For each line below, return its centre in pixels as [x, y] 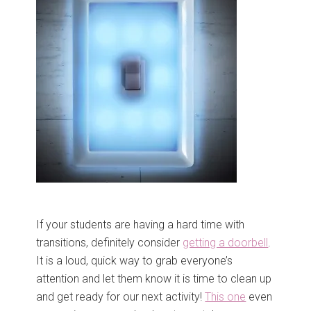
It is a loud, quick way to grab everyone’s [135, 261]
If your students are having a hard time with [141, 225]
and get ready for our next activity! [121, 297]
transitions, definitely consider [110, 243]
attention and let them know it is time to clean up [154, 279]
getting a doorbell [226, 243]
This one [226, 297]
